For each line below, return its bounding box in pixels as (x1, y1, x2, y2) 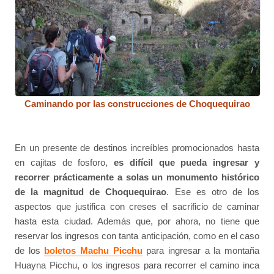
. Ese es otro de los (166, 187, 259, 198)
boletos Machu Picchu (44, 245, 143, 256)
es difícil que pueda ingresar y (114, 157, 259, 168)
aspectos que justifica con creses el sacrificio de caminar (15, 201, 259, 212)
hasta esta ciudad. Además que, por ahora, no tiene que (15, 216, 259, 227)
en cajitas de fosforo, (15, 157, 114, 168)
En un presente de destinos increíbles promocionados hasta (15, 143, 259, 154)
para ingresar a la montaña (142, 245, 259, 256)
